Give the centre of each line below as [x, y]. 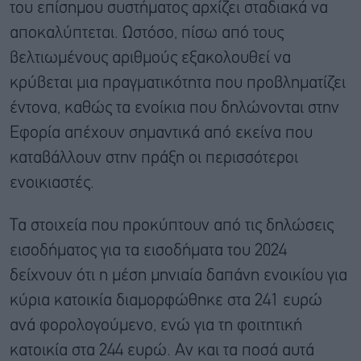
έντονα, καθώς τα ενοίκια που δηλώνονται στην [174, 108]
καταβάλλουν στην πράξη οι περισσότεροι [154, 158]
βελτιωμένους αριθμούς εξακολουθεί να [150, 58]
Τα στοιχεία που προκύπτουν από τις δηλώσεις [172, 226]
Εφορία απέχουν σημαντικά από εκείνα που [161, 133]
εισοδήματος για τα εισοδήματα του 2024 [148, 251]
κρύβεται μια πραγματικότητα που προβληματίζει [178, 83]
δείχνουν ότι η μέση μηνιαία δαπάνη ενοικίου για [178, 276]
